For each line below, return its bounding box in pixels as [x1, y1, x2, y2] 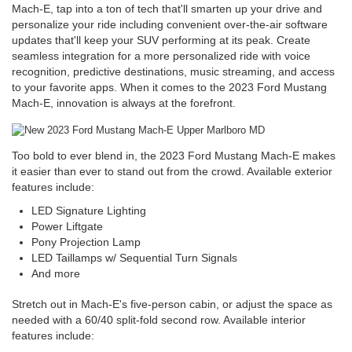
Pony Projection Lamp [31, 236, 141, 249]
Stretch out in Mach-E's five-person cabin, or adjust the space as [12, 297, 332, 310]
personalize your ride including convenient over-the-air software [12, 17, 328, 31]
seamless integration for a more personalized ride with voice [12, 49, 310, 62]
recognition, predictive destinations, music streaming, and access [12, 64, 335, 78]
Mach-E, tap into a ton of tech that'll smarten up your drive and [12, 2, 322, 15]
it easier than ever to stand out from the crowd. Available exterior [12, 165, 332, 178]
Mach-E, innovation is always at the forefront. [12, 96, 236, 109]
